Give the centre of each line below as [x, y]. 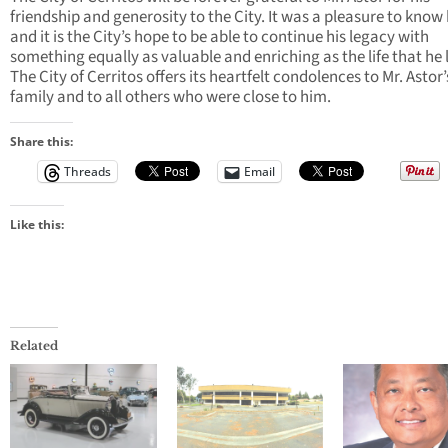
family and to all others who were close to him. [170, 97]
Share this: [41, 142]
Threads [87, 172]
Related [34, 346]
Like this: [37, 225]
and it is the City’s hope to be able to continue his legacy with [219, 37]
